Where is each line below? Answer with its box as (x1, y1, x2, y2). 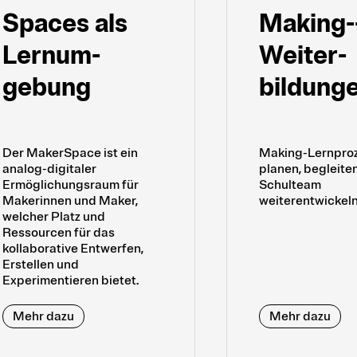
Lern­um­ (2, 40, 100, 73)
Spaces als (2, 8, 127, 41)
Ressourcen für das (2, 225, 115, 241)
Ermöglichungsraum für (2, 177, 139, 194)
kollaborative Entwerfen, (2, 241, 143, 257)
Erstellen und (2, 257, 79, 273)
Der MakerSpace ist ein (2, 145, 138, 162)
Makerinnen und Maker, (2, 193, 138, 210)
